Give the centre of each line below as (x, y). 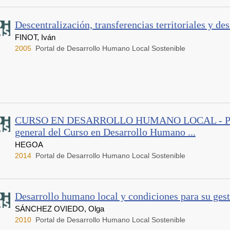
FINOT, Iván (35, 37)
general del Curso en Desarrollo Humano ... (105, 132)
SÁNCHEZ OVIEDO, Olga (59, 209)
